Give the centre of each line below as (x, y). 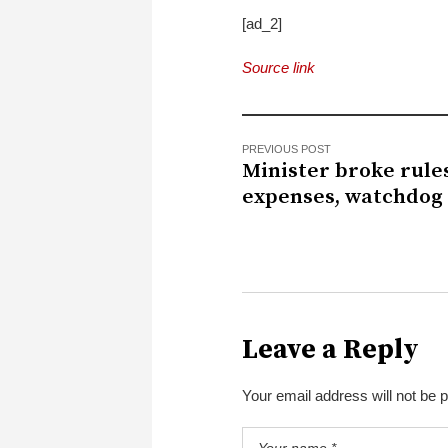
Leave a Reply (330, 349)
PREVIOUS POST (286, 148)
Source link (278, 67)
